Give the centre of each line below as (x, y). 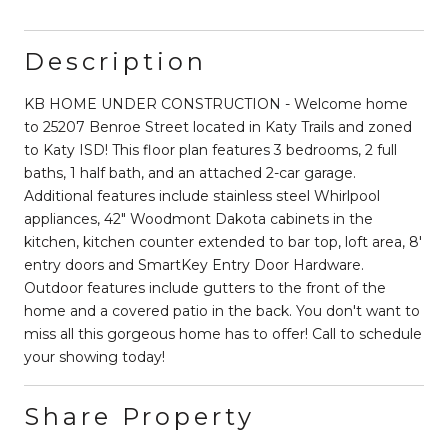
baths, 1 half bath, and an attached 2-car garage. (190, 172)
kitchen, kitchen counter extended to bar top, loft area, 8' (223, 241)
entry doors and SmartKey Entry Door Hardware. (194, 264)
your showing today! (94, 356)
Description (115, 61)
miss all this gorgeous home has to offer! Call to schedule (223, 333)
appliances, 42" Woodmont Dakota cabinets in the (198, 218)
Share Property (139, 416)
